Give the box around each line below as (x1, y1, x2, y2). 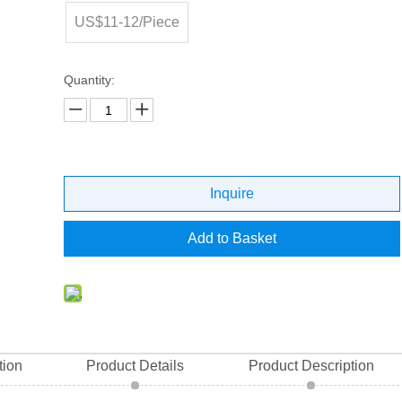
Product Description (248, 358, 374, 373)
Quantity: (63, 73, 115, 87)
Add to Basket (187, 231, 276, 246)
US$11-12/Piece (74, 14, 179, 30)
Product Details (86, 358, 185, 373)
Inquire (209, 186, 254, 201)
